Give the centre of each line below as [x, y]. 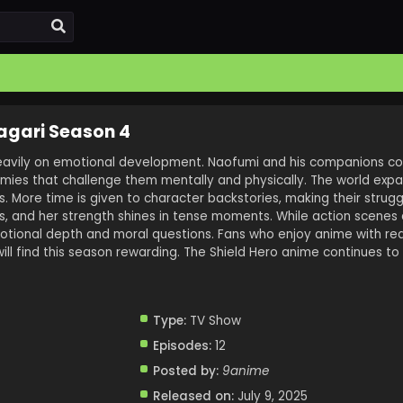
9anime [245, 371]
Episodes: [182, 346]
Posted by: [185, 371]
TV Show [213, 321]
